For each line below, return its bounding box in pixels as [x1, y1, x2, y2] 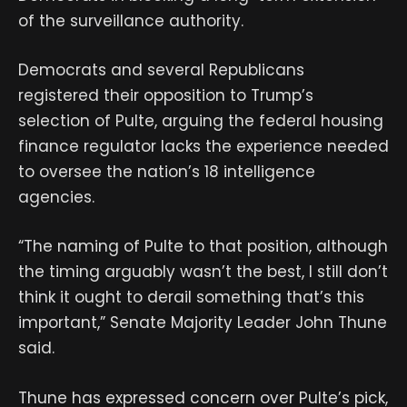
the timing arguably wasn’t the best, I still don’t [18, 261, 388, 283]
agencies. [18, 186, 94, 209]
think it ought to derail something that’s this [18, 286, 364, 309]
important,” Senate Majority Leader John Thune [18, 312, 387, 334]
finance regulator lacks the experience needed [18, 135, 389, 158]
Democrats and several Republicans [18, 59, 304, 82]
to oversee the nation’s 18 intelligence [18, 161, 315, 184]
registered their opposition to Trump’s [18, 84, 313, 107]
